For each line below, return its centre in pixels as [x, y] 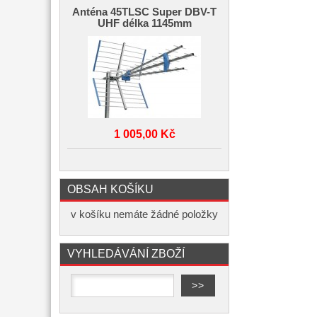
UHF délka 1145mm [144, 23]
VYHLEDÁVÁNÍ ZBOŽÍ [126, 253]
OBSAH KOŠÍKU [110, 189]
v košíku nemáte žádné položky [144, 214]
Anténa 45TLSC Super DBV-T [144, 12]
